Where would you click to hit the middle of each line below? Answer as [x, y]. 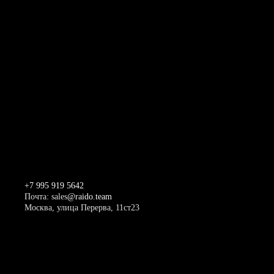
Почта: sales [46, 197]
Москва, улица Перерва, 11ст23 [82, 208]
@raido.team [90, 197]
